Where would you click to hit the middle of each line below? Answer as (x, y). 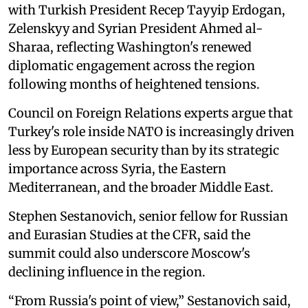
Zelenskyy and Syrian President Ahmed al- (135, 28)
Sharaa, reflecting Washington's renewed (130, 47)
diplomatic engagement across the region (132, 65)
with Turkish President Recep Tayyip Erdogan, (147, 10)
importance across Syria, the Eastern (117, 168)
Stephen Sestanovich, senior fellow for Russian (148, 216)
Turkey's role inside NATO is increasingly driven (151, 131)
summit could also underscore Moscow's (129, 253)
